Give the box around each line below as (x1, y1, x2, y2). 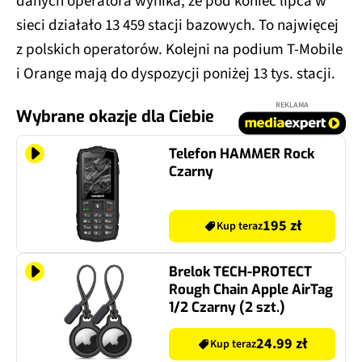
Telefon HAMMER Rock (169, 144, 314, 163)
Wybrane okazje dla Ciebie (16, 105, 214, 128)
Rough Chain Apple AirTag (169, 280, 333, 299)
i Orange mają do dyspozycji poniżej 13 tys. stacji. (16, 62, 335, 85)
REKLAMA (276, 99, 309, 111)
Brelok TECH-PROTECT (169, 262, 312, 281)
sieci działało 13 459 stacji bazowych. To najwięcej (16, 14, 339, 36)
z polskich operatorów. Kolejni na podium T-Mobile (16, 38, 343, 61)
